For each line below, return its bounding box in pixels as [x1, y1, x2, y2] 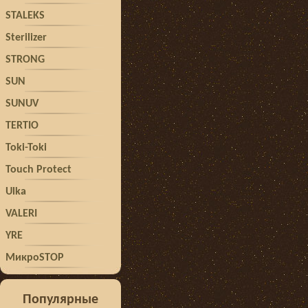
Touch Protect [5, 164, 71, 175]
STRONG [5, 54, 45, 65]
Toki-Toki [5, 142, 47, 153]
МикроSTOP [5, 252, 64, 263]
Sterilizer [5, 32, 47, 43]
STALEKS [5, 10, 45, 21]
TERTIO [5, 120, 38, 131]
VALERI [5, 208, 37, 219]
